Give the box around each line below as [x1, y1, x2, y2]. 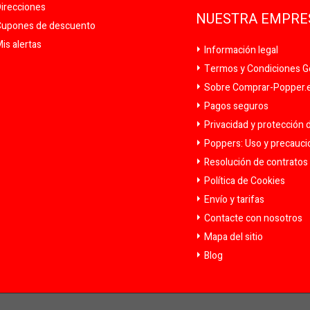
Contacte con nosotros [202, 210, 303, 226]
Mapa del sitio [202, 229, 264, 244]
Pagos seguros [202, 98, 269, 113]
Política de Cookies [202, 173, 286, 188]
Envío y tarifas [202, 192, 265, 207]
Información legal [202, 42, 279, 57]
